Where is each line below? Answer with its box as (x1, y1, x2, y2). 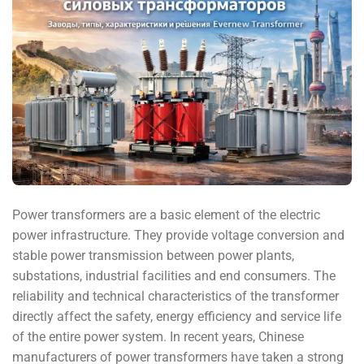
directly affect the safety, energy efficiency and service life (12, 309, 341, 325)
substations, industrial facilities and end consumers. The (12, 268, 336, 284)
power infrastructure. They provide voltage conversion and (12, 227, 344, 244)
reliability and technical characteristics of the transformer (12, 288, 339, 305)
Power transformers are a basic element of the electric (12, 207, 320, 223)
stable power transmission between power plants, (12, 248, 294, 264)
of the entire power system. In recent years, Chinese (12, 329, 304, 345)
